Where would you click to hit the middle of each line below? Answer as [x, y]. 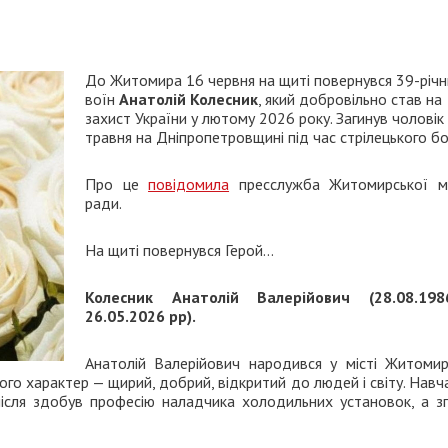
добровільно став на [370, 99]
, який [276, 99]
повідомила [189, 184]
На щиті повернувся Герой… [179, 250]
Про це [117, 184]
